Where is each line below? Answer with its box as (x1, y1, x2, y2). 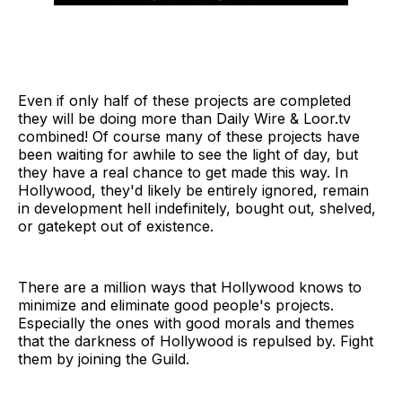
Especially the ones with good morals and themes (18, 314, 354, 333)
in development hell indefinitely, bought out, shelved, (18, 199, 376, 218)
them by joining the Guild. (18, 350, 189, 369)
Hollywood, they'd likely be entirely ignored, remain (18, 181, 369, 200)
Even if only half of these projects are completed (18, 92, 351, 110)
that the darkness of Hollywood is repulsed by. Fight (18, 332, 373, 351)
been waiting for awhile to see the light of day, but (18, 145, 358, 164)
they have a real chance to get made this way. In (18, 163, 348, 182)
